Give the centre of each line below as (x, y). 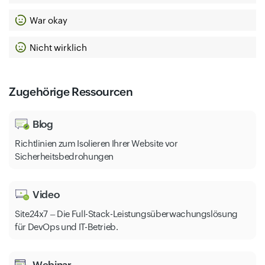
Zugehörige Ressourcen (71, 92)
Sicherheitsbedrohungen (64, 157)
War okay (49, 20)
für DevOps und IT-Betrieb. (67, 227)
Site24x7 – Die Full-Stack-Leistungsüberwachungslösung (126, 214)
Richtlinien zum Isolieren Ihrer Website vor (96, 144)
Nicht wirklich (58, 47)
